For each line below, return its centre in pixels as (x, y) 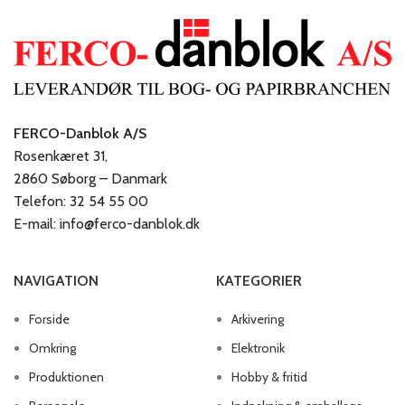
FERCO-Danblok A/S (80, 133)
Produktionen (66, 377)
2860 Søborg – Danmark (90, 178)
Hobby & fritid (269, 377)
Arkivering (258, 319)
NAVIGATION (56, 280)
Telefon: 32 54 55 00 (81, 201)
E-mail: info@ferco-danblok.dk (107, 223)
